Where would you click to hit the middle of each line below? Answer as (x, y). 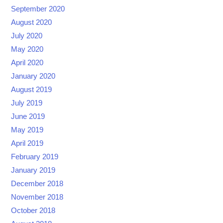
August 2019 (32, 90)
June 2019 (28, 117)
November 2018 (37, 197)
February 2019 (35, 157)
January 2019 (33, 170)
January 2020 (33, 76)
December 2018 (37, 184)
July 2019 (27, 103)
